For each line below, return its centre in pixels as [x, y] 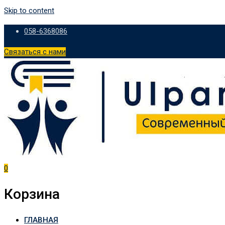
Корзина [32, 194]
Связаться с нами [35, 52]
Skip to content [29, 11]
